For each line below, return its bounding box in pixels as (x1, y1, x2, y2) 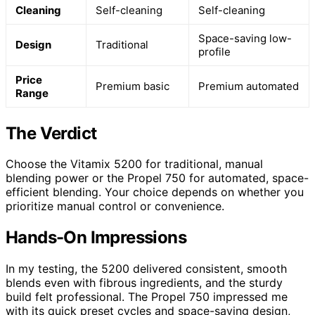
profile (198, 44, 231, 58)
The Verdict (6, 122, 97, 143)
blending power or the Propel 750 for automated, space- (6, 171, 309, 186)
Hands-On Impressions (6, 227, 186, 248)
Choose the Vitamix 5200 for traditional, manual (6, 157, 263, 172)
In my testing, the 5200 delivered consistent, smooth (6, 262, 287, 276)
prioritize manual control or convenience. (6, 199, 224, 214)
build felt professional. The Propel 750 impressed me (6, 290, 288, 304)
